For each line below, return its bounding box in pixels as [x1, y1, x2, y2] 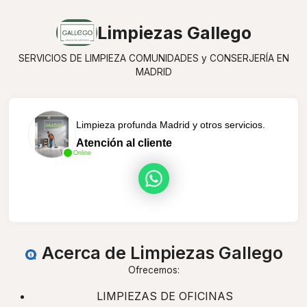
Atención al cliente [75, 136, 172, 149]
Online [73, 149, 91, 156]
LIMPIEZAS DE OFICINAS [96, 289, 233, 304]
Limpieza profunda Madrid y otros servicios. [75, 119, 265, 130]
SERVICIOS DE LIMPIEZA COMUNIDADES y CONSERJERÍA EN [18, 53, 289, 64]
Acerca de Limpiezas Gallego [38, 243, 283, 264]
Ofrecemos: [127, 265, 180, 276]
